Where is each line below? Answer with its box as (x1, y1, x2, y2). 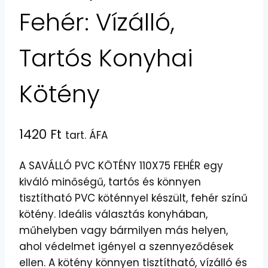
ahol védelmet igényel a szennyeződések (19, 239, 233, 254)
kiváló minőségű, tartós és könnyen (19, 174, 201, 189)
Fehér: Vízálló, (19, 5, 175, 39)
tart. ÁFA (65, 128, 108, 143)
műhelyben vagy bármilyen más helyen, (19, 223, 228, 237)
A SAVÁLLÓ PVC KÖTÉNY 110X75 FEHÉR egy (19, 158, 223, 173)
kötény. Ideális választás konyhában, (19, 206, 208, 221)
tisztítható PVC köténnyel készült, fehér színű (19, 190, 248, 205)
